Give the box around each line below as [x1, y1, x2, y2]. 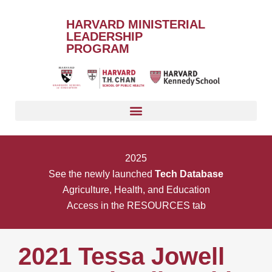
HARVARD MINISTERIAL [66, 18, 205, 31]
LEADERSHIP [66, 30, 143, 43]
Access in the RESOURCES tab [66, 200, 206, 211]
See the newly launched [49, 168, 155, 179]
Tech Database [155, 168, 223, 179]
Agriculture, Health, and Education [62, 184, 210, 195]
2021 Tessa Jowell [18, 242, 225, 270]
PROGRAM [66, 42, 129, 55]
